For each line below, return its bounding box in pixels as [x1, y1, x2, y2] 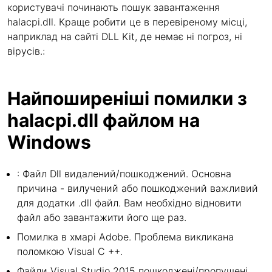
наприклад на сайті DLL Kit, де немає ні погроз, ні [7, 30, 242, 42]
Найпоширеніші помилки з [7, 87, 247, 109]
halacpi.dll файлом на [7, 109, 200, 131]
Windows [7, 131, 91, 153]
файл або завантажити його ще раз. [17, 211, 186, 223]
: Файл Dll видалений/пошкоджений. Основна [17, 168, 231, 180]
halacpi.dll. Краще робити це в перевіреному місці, [7, 16, 247, 28]
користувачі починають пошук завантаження [7, 1, 220, 13]
